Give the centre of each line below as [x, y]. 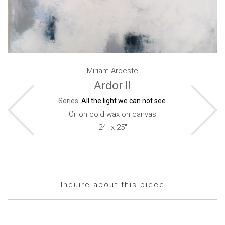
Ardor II [113, 86]
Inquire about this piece [113, 185]
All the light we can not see [123, 101]
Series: [70, 101]
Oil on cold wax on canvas [113, 114]
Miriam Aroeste [113, 71]
